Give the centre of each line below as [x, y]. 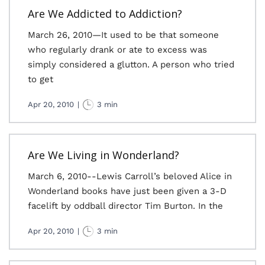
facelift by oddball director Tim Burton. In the [125, 206]
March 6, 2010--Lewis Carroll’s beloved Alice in [130, 176]
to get [41, 79]
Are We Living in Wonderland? [104, 155]
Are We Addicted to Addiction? [105, 14]
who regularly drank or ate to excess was [117, 50]
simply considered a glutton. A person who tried [131, 64]
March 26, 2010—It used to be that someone [123, 35]
